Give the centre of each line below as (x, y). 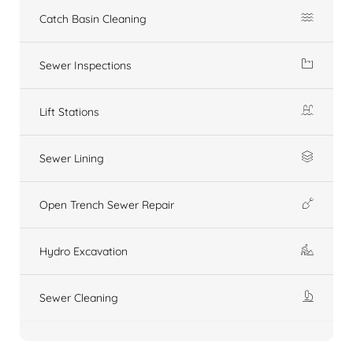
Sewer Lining (72, 159)
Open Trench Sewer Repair (107, 205)
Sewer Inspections (85, 66)
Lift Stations (69, 112)
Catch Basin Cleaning (93, 19)
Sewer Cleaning (79, 298)
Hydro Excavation (84, 252)
